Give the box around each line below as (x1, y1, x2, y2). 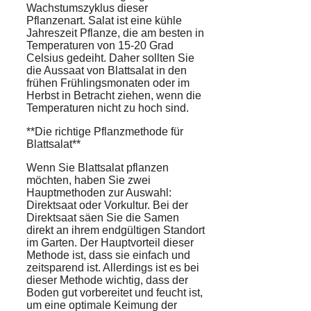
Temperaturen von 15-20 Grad (26, 40, 174, 52)
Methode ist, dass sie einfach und (26, 249, 190, 262)
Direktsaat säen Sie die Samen (26, 212, 179, 224)
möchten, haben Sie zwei (26, 174, 151, 187)
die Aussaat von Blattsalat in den (26, 65, 187, 77)
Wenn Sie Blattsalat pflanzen (26, 162, 169, 174)
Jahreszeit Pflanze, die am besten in (26, 27, 204, 40)
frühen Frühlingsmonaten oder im (26, 77, 190, 90)
